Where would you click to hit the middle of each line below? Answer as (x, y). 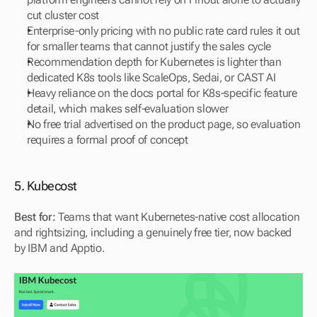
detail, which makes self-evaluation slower (128, 108)
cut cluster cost (63, 15)
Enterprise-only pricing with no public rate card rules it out (163, 30)
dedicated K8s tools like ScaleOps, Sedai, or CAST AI (151, 77)
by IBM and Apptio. (59, 248)
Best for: (35, 217)
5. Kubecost (46, 185)
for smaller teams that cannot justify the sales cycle (149, 46)
